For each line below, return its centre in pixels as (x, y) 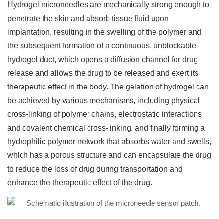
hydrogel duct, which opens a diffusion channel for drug (103, 59)
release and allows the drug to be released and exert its (103, 73)
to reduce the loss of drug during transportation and (95, 169)
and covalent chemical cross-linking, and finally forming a (106, 128)
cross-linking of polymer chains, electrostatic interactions (105, 114)
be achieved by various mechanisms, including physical (104, 100)
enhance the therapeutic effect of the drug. (80, 183)
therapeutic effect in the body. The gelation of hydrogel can (108, 87)
